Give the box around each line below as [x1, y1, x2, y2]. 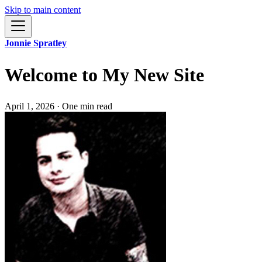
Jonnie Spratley [5, 38, 67, 48]
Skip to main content [5, 5, 81, 15]
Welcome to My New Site [5, 64, 204, 85]
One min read [62, 101, 112, 112]
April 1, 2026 [5, 101, 54, 112]
